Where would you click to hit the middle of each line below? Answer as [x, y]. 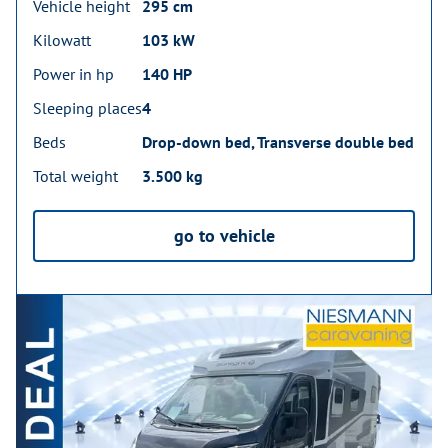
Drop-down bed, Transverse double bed [278, 141]
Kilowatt [62, 39]
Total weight [75, 175]
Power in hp [73, 73]
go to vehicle [224, 236]
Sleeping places [87, 107]
